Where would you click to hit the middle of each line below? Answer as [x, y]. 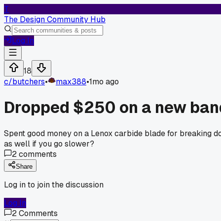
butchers [29, 82]
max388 [71, 82]
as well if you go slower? [49, 144]
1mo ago [104, 82]
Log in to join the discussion [54, 184]
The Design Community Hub [55, 19]
